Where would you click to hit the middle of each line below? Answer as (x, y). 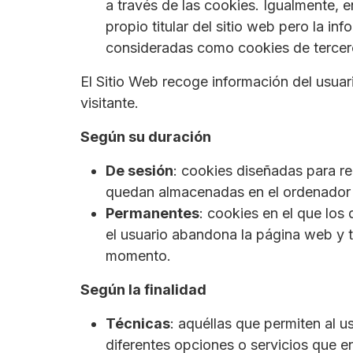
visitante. (110, 103)
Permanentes (152, 214)
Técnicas (138, 324)
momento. (138, 256)
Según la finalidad (143, 290)
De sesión (139, 171)
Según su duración (146, 137)
